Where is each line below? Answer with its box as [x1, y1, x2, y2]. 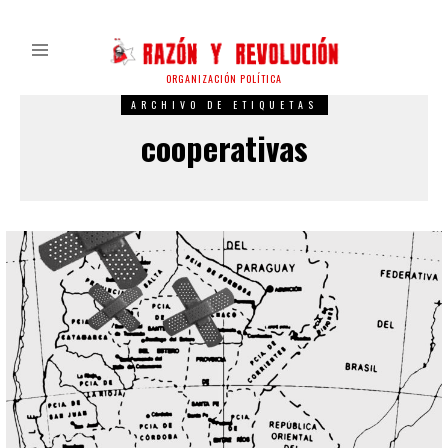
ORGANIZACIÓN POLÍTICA [166, 71, 282, 87]
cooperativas [140, 124, 308, 172]
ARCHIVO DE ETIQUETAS [130, 97, 318, 113]
